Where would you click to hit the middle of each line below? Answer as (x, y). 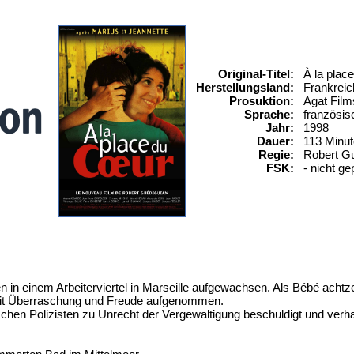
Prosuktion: (261, 101)
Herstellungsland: (245, 87)
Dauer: (275, 141)
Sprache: (269, 114)
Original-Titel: (256, 74)
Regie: (276, 154)
